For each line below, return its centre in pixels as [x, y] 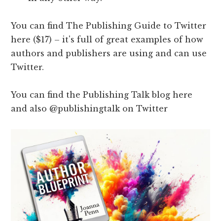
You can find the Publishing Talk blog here [102, 95]
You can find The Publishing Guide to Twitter [109, 26]
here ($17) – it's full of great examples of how [107, 40]
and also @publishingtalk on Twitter [90, 109]
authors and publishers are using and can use [109, 54]
